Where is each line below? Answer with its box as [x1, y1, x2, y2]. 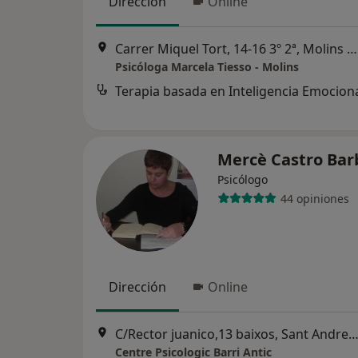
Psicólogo [217, 172, 268, 187]
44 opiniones [280, 190, 349, 206]
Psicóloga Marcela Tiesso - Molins [115, 59, 299, 75]
